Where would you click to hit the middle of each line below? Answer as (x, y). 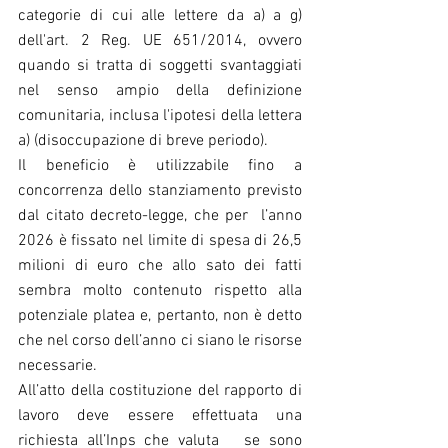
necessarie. (57, 365)
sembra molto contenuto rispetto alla (160, 290)
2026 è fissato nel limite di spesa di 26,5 (160, 240)
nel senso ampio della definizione (160, 90)
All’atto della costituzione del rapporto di (160, 390)
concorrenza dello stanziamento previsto (160, 190)
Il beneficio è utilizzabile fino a (160, 165)
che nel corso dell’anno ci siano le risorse (160, 340)
